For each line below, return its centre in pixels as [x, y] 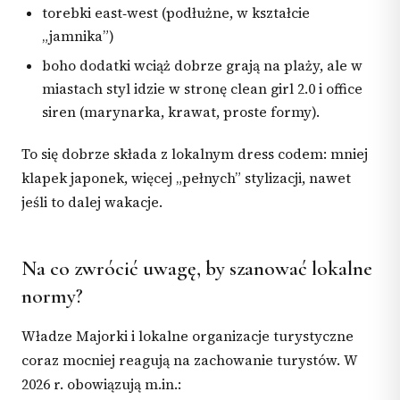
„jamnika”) [79, 36]
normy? [52, 297]
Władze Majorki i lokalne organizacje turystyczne [187, 337]
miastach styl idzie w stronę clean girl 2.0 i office [203, 89]
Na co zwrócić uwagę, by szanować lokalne [197, 269]
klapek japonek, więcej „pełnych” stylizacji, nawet [186, 178]
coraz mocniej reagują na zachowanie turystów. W [189, 361]
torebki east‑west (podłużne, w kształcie [176, 12]
